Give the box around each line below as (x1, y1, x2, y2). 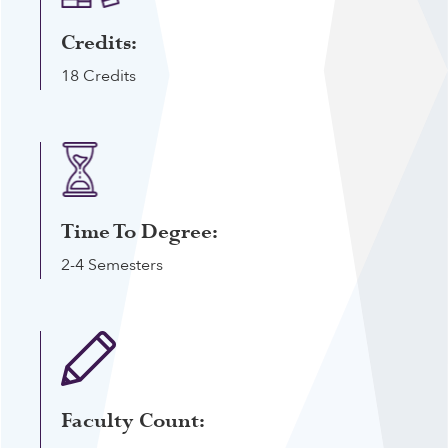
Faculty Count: (61, 408, 205, 434)
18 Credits (61, 65, 136, 87)
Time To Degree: (61, 219, 218, 245)
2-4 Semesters (61, 254, 163, 276)
